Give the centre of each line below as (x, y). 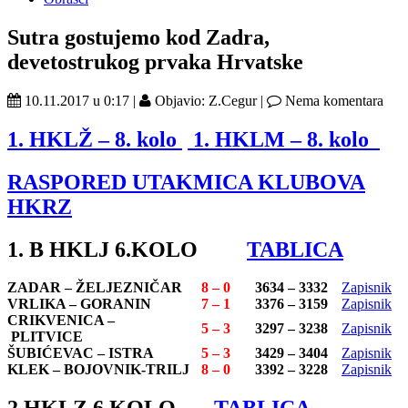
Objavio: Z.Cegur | (209, 100)
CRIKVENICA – (61, 321)
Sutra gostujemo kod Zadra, (138, 37)
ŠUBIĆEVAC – (58, 353)
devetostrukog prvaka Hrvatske (155, 61)
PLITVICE (49, 337)
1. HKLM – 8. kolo (284, 139)
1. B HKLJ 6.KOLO (127, 249)
